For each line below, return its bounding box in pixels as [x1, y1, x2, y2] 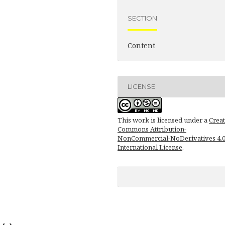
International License [118, 142, 182, 152]
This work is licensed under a [118, 115, 209, 125]
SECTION [128, 14, 157, 23]
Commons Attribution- [118, 124, 186, 134]
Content [128, 40, 155, 50]
